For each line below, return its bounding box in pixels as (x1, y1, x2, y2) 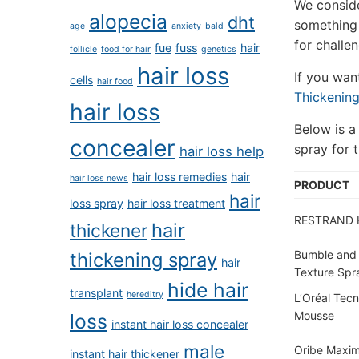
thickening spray (70, 248, 217, 272)
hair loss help (179, 143, 264, 159)
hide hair (167, 278, 248, 302)
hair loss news (70, 173, 128, 184)
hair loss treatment (127, 196, 225, 210)
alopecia (89, 10, 167, 34)
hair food (97, 76, 133, 87)
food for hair (101, 44, 151, 54)
